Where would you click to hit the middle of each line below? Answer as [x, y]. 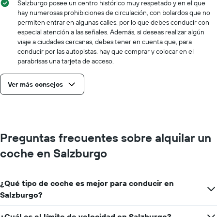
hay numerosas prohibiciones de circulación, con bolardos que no [114, 12]
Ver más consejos [35, 84]
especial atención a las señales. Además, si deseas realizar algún [111, 32]
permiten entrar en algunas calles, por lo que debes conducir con [113, 22]
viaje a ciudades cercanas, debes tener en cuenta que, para [105, 41]
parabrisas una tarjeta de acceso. [66, 61]
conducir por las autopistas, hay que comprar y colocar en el [106, 51]
